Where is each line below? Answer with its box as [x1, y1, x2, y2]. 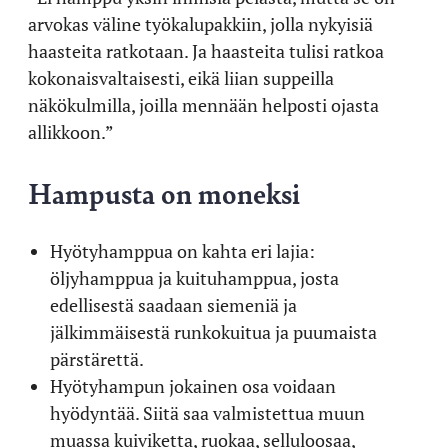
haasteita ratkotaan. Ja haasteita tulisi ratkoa [28, 38, 384, 63]
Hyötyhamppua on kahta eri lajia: [49, 238, 315, 263]
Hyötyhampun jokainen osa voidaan [49, 373, 336, 398]
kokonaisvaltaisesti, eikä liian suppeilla [28, 65, 334, 90]
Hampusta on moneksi [28, 172, 300, 212]
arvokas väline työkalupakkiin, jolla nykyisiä [28, 11, 373, 36]
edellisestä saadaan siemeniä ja [49, 292, 297, 317]
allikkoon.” [28, 119, 114, 144]
